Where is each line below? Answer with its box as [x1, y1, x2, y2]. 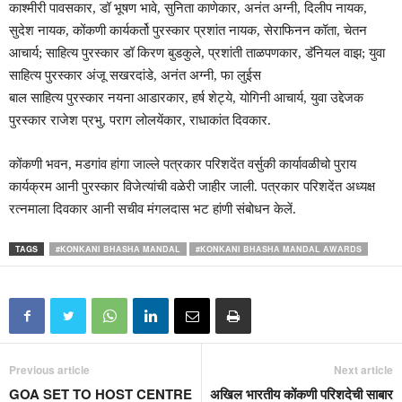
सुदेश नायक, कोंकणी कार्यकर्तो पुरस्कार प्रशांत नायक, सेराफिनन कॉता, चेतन [9, 23, 367, 38]
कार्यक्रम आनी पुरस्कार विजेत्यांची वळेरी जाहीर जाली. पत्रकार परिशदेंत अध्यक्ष [9, 179, 375, 194]
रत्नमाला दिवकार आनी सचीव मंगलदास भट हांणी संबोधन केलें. [9, 202, 296, 216]
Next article [334, 362, 393, 378]
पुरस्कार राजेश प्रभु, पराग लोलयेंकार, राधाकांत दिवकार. [9, 113, 271, 127]
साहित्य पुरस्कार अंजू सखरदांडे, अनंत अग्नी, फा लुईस [9, 68, 261, 83]
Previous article [9, 362, 90, 378]
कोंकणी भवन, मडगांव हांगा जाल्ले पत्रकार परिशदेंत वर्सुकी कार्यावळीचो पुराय [9, 157, 356, 171]
